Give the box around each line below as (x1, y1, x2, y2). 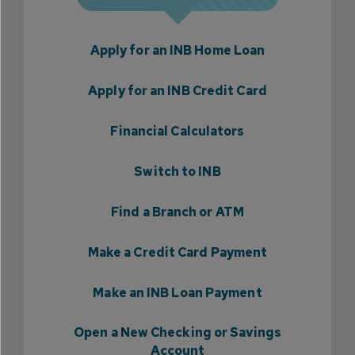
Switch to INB (134, 163, 221, 180)
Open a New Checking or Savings (74, 324, 281, 341)
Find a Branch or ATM (111, 204, 244, 220)
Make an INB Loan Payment (93, 284, 262, 301)
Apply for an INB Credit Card (88, 82, 267, 99)
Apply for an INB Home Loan (90, 42, 265, 59)
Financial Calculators (110, 123, 245, 139)
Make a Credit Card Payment (87, 244, 268, 261)
